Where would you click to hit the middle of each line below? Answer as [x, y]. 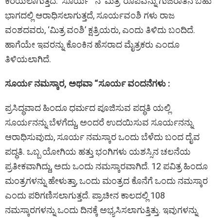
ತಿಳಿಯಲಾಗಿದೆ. [28, 59]
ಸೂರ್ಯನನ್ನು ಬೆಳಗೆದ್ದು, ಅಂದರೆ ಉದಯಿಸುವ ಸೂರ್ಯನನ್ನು [99, 122]
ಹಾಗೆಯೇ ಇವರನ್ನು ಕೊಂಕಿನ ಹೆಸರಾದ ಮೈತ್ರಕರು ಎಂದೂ [92, 44]
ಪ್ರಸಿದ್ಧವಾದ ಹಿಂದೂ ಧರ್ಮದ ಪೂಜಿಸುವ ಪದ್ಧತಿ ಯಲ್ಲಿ [88, 108]
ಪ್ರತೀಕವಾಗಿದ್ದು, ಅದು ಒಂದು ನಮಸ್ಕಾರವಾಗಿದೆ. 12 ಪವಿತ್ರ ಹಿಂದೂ [106, 166]
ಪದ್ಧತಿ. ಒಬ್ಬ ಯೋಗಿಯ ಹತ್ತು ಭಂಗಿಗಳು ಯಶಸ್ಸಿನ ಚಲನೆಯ [98, 151]
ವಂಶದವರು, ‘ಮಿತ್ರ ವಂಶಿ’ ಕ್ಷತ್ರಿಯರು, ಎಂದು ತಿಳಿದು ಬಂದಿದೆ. [100, 30]
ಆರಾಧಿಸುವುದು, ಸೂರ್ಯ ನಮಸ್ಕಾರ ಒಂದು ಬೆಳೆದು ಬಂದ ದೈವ [102, 137]
